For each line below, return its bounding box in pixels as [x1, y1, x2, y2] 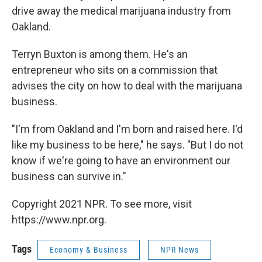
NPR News [160, 245, 199, 254]
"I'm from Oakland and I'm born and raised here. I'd [12, 123, 243, 135]
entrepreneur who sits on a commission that [12, 64, 218, 76]
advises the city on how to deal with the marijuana [12, 80, 242, 92]
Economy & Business [50, 245, 127, 254]
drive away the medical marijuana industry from [12, 5, 231, 17]
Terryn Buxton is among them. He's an [12, 48, 188, 60]
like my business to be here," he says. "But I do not [12, 139, 243, 151]
